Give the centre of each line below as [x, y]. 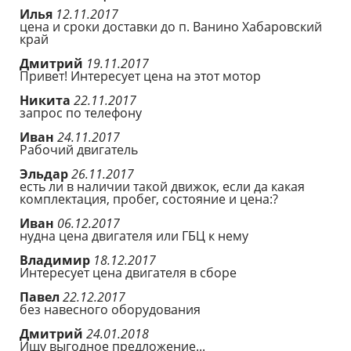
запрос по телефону [81, 113]
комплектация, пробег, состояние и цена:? [149, 199]
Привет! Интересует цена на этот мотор [140, 76]
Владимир [56, 260]
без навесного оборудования [110, 309]
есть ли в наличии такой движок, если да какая [162, 186]
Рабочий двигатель [79, 150]
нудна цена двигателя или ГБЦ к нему [134, 236]
